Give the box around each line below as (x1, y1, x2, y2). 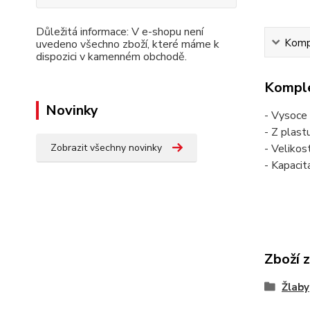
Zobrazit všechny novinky (51, 141, 162, 154)
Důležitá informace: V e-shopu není (36, 24, 203, 39)
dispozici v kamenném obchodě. (36, 49, 187, 64)
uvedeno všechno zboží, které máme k (36, 37, 219, 52)
